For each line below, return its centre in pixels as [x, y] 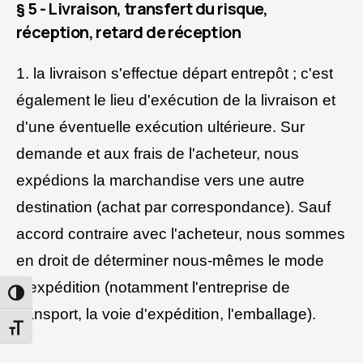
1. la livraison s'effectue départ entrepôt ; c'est [175, 74]
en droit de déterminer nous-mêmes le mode [170, 261]
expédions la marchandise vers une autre [160, 181]
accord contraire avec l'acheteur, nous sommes [181, 234]
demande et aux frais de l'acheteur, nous [158, 154]
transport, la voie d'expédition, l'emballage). [166, 314]
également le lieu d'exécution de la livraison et [176, 100]
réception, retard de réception [128, 32]
